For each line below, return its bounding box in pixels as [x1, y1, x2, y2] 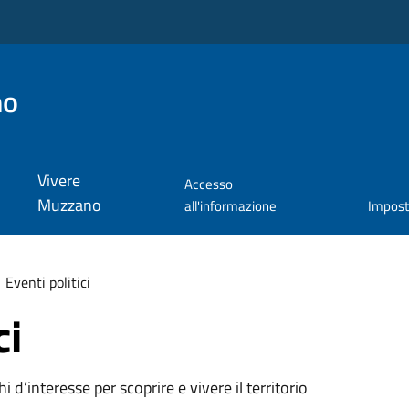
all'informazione [184, 195, 277, 217]
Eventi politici [5, 270, 90, 293]
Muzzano [37, 193, 101, 218]
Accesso [184, 173, 233, 195]
